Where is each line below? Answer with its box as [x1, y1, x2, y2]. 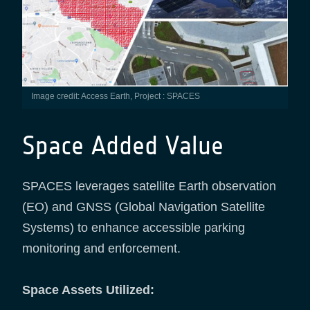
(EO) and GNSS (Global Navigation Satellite [22, 200, 265, 215]
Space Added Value [22, 130, 224, 162]
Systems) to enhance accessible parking [22, 221, 245, 235]
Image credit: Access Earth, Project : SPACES [33, 91, 200, 102]
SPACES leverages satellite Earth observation [22, 179, 276, 194]
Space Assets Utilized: [22, 283, 154, 298]
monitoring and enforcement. [22, 241, 181, 256]
